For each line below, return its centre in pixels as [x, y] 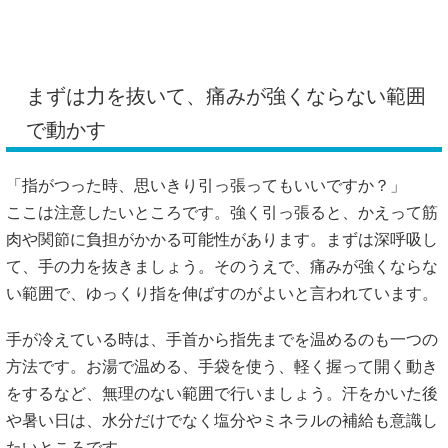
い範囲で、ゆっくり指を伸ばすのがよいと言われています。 [222, 293]
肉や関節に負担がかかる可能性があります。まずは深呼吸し [222, 239]
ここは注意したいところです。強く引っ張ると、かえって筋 [222, 212]
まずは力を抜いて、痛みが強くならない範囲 [226, 95]
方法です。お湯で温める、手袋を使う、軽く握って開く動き [222, 366]
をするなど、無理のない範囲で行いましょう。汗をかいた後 [222, 393]
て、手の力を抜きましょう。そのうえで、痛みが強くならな [222, 266]
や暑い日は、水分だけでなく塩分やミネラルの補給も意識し [222, 420]
